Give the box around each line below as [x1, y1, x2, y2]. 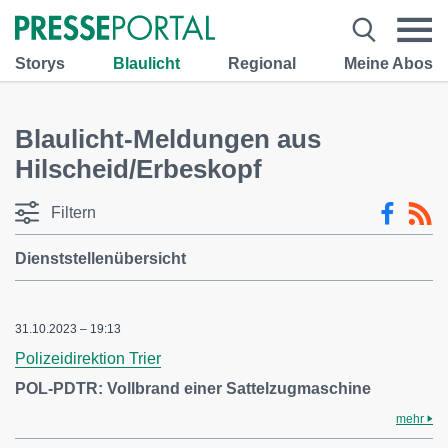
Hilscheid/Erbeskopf [15, 154, 262, 184]
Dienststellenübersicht [15, 250, 186, 267]
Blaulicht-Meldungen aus [15, 124, 321, 154]
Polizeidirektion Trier [15, 350, 161, 367]
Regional [228, 54, 296, 72]
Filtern [51, 204, 96, 221]
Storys [15, 54, 65, 72]
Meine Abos [344, 54, 433, 72]
